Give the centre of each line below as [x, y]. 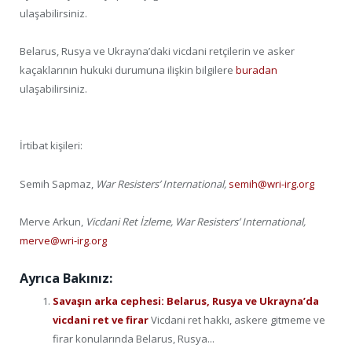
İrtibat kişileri [50, 146]
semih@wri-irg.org [271, 183]
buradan [257, 70]
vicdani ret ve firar [102, 319]
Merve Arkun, [51, 221]
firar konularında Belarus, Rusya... [134, 338]
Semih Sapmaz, [58, 183]
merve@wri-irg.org [63, 240]
